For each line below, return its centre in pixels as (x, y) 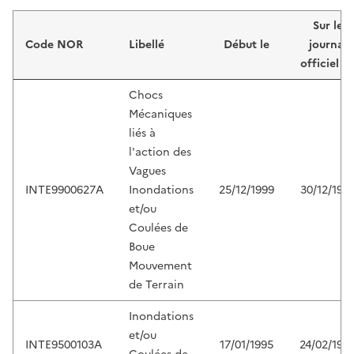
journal (328, 45)
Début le (247, 45)
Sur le (328, 26)
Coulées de (158, 228)
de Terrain (156, 285)
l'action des (160, 153)
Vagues (147, 171)
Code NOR (54, 45)
